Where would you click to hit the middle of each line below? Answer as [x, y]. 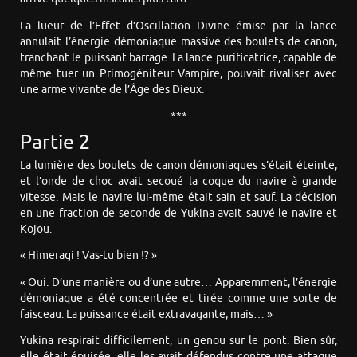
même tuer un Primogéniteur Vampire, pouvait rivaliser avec [178, 73]
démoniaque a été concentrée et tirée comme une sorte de [178, 298]
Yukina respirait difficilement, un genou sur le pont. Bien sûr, [178, 341]
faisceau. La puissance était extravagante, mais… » [146, 314]
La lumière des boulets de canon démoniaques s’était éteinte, [178, 165]
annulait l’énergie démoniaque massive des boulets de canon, [178, 41]
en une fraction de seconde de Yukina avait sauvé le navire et [178, 213]
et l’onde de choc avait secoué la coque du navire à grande [178, 181]
